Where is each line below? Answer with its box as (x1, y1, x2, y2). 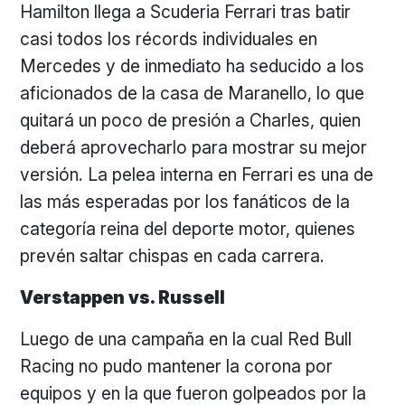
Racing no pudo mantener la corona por (20, 355, 334, 377)
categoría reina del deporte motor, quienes (20, 218, 356, 240)
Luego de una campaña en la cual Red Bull (20, 328, 353, 350)
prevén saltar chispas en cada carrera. (20, 245, 330, 267)
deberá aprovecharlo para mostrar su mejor (20, 137, 368, 158)
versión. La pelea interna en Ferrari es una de (20, 164, 374, 185)
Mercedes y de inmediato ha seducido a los (20, 55, 365, 77)
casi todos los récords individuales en (20, 28, 318, 50)
